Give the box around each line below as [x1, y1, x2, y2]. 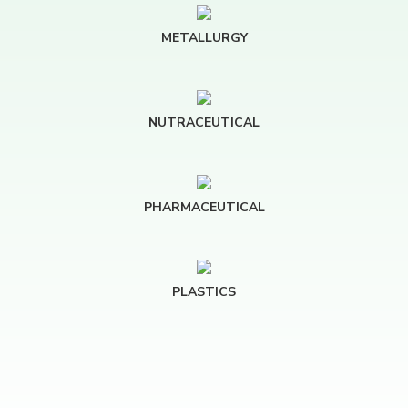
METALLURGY [160, 29, 248, 46]
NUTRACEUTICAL [148, 114, 260, 131]
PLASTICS [172, 283, 236, 301]
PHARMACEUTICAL [143, 199, 265, 216]
